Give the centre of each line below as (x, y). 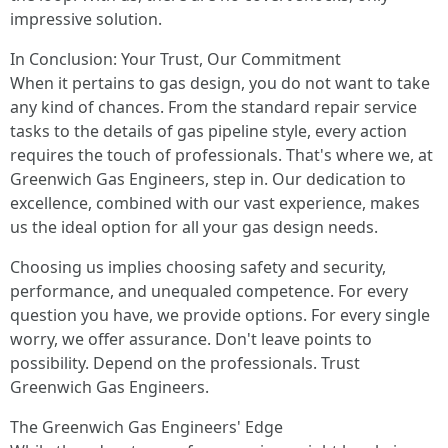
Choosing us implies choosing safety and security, (198, 267)
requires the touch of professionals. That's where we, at (221, 155)
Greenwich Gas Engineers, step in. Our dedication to (208, 179)
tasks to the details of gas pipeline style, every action (208, 131)
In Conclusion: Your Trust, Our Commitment (175, 59)
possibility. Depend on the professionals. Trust (185, 363)
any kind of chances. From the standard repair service (213, 107)
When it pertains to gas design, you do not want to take (220, 83)
